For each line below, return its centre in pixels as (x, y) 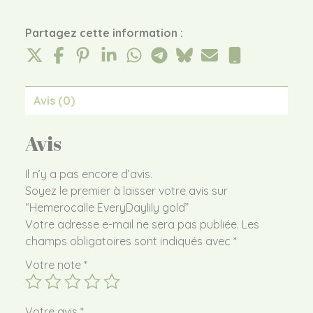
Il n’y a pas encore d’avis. (89, 174)
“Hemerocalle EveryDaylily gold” (107, 207)
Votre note (54, 264)
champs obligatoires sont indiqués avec (129, 241)
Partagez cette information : (104, 33)
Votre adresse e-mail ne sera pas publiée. (132, 224)
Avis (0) (54, 101)
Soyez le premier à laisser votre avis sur (126, 190)
